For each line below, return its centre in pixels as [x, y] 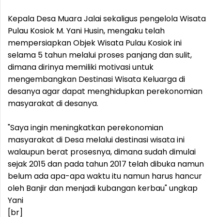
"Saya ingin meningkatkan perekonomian [85, 128]
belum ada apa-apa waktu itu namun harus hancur [105, 176]
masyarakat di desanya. [53, 103]
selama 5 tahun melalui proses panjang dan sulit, [100, 55]
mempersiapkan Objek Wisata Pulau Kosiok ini [95, 43]
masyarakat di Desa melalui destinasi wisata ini [96, 140]
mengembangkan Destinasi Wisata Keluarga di [96, 79]
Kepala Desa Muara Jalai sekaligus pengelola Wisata [107, 19]
